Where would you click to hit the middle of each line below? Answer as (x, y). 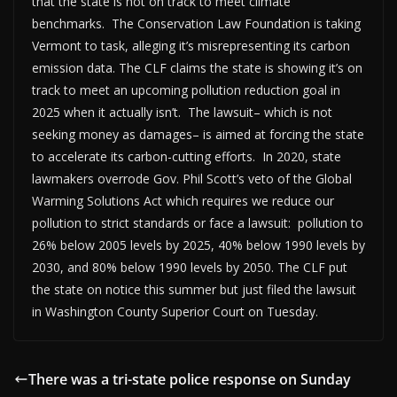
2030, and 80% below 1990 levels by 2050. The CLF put (190, 267)
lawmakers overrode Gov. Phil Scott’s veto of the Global (192, 178)
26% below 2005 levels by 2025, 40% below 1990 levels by (198, 245)
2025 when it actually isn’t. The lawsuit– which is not (182, 112)
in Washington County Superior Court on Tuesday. (175, 311)
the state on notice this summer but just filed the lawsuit (194, 289)
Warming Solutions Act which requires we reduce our (183, 200)
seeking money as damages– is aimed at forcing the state (198, 134)
